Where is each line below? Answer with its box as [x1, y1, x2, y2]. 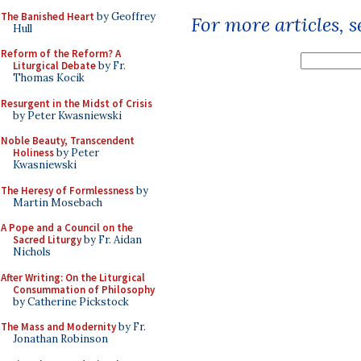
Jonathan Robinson [13, 332, 108, 346]
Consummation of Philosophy [13, 282, 155, 297]
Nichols [13, 245, 51, 259]
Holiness [13, 146, 54, 160]
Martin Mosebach [13, 195, 102, 210]
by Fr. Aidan [81, 233, 142, 247]
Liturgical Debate [13, 59, 96, 73]
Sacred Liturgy [13, 233, 81, 247]
